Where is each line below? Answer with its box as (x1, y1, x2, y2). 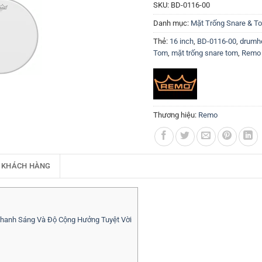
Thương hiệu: (153, 111, 198, 119)
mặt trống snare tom (171, 49, 238, 57)
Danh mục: (153, 19, 191, 27)
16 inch (170, 37, 194, 46)
